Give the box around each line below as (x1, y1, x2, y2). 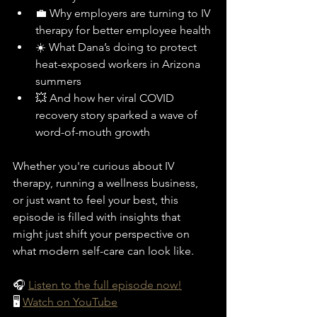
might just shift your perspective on (13, 226, 192, 241)
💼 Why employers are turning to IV (35, 6, 213, 20)
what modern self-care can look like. (13, 243, 194, 258)
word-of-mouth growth (35, 125, 150, 139)
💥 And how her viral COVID (35, 91, 177, 105)
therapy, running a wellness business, (13, 175, 201, 190)
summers (35, 74, 81, 88)
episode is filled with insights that (13, 209, 183, 224)
